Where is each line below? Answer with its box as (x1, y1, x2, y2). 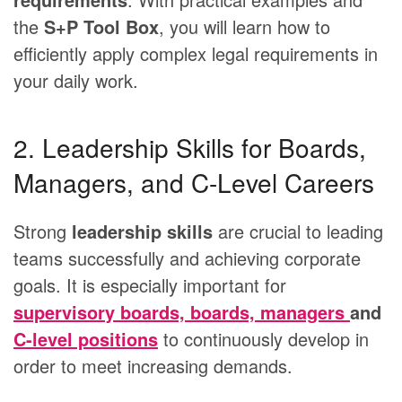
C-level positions (13, 326, 158, 353)
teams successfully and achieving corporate (13, 245, 361, 272)
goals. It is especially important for (13, 272, 286, 299)
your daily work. (13, 67, 138, 94)
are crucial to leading (213, 218, 383, 245)
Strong (13, 218, 72, 245)
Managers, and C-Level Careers (13, 164, 374, 201)
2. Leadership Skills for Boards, (13, 129, 366, 166)
